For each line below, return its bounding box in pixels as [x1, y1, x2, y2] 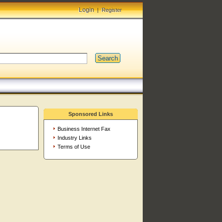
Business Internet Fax [57, 126, 111, 132]
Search [97, 54, 118, 62]
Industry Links [57, 135, 92, 141]
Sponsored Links [68, 111, 113, 117]
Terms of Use [57, 144, 90, 150]
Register [102, 7, 122, 13]
